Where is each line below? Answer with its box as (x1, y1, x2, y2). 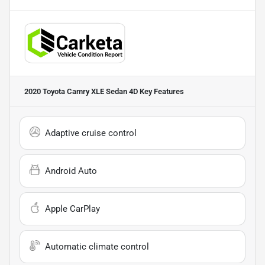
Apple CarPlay (45, 203, 100, 214)
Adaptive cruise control (45, 127, 137, 138)
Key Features (138, 86, 184, 96)
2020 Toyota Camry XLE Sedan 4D (24, 86, 138, 96)
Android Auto (45, 165, 97, 176)
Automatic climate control (45, 241, 149, 252)
